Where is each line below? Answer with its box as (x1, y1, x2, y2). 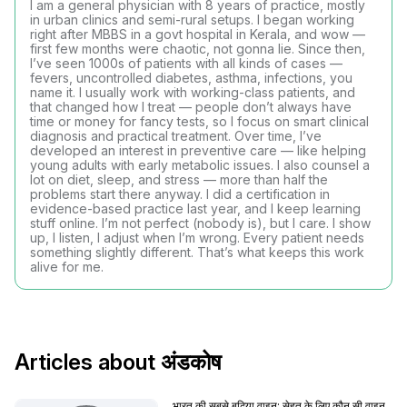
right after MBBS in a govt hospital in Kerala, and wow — (30, 26, 365, 42)
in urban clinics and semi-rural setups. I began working (30, 12, 354, 27)
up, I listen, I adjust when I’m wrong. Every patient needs (30, 230, 364, 245)
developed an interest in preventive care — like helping (30, 143, 366, 158)
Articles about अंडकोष (15, 349, 222, 375)
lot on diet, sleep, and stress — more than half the (30, 172, 328, 187)
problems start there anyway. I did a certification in (30, 186, 330, 202)
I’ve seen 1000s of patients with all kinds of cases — (30, 55, 342, 71)
